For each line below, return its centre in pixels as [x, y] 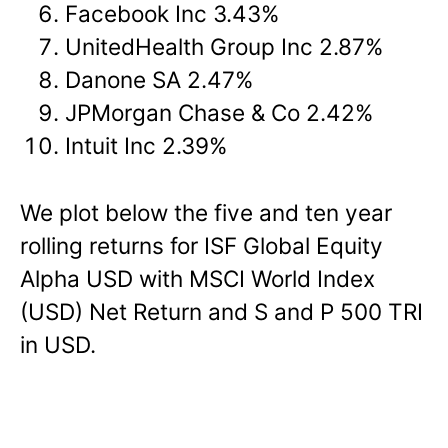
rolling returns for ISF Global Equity [201, 245]
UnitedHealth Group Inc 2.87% [224, 46]
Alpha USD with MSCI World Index [197, 278]
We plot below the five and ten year [206, 212]
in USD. [58, 344]
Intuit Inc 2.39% [146, 145]
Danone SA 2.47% [159, 79]
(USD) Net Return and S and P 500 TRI [221, 311]
